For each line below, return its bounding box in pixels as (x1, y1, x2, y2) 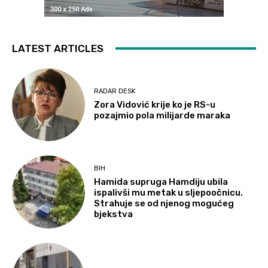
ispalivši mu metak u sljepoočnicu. (94, 187, 243, 198)
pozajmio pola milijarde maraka (94, 110, 231, 121)
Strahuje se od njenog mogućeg (94, 197, 234, 209)
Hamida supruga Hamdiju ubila (94, 176, 229, 187)
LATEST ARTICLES (12, 42, 103, 54)
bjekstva (94, 208, 133, 220)
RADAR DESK (94, 87, 136, 96)
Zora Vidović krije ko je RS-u (94, 99, 216, 111)
